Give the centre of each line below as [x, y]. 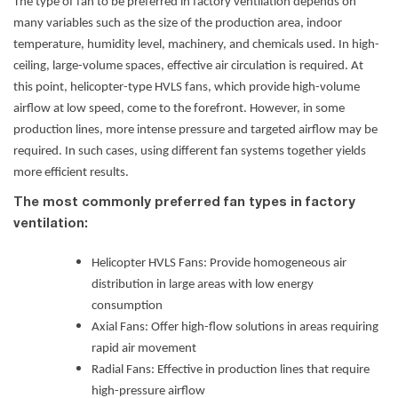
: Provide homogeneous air [275, 264]
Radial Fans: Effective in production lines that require [231, 370]
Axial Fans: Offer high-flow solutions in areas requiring [235, 328]
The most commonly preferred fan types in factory [184, 202]
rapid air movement [144, 349]
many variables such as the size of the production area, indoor [178, 23]
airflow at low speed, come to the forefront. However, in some [179, 108]
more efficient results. [71, 172]
